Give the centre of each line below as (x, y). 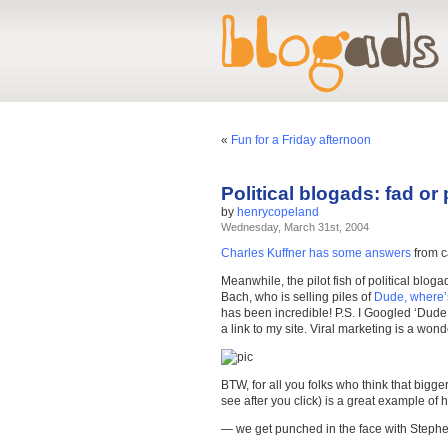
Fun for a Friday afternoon (301, 140)
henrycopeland (278, 212)
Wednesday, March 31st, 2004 (295, 227)
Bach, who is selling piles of (297, 297)
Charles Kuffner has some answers (316, 253)
